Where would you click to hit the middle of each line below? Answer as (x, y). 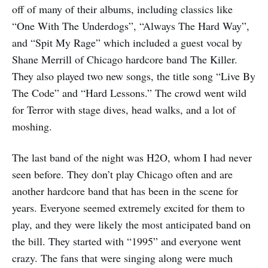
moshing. (32, 127)
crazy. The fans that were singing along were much (122, 258)
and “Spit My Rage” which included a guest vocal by (127, 43)
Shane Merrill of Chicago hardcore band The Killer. (125, 60)
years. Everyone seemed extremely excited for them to (128, 208)
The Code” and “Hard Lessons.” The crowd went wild (129, 93)
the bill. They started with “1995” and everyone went (127, 241)
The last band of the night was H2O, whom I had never (132, 158)
